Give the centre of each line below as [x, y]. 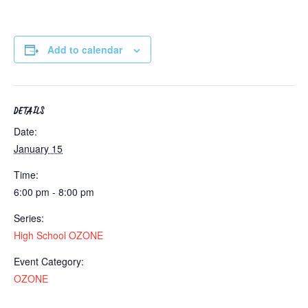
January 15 [38, 148]
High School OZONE [58, 235]
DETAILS [29, 113]
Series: [29, 218]
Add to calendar [85, 49]
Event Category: [49, 261]
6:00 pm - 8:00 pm [54, 192]
